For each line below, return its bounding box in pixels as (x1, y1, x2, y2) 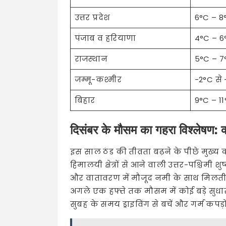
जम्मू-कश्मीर (74, 74, 122, 85)
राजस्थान (74, 53, 108, 64)
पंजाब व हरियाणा (74, 32, 136, 43)
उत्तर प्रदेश (74, 12, 110, 23)
